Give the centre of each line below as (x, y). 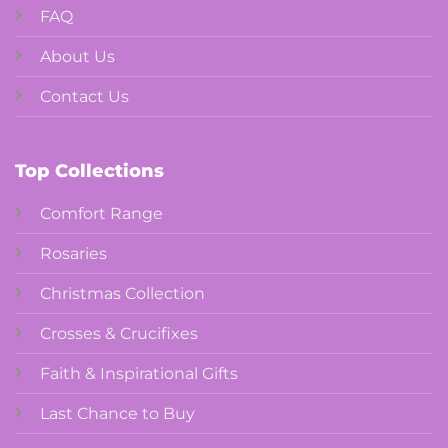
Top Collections (89, 171)
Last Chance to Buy (117, 414)
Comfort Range (101, 214)
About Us (77, 57)
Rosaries (73, 254)
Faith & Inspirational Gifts (138, 374)
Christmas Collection (122, 294)
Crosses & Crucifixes (118, 334)
